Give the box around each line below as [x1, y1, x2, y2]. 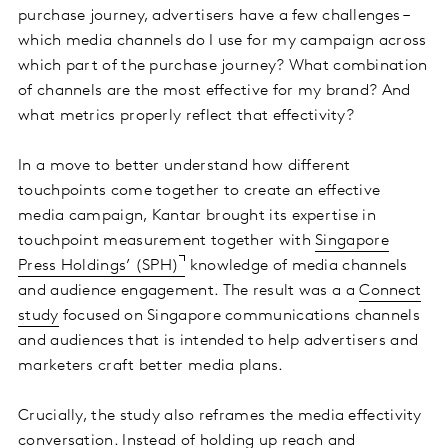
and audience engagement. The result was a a [18, 283, 360, 300]
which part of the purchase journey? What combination [18, 58, 428, 75]
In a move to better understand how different [18, 158, 351, 175]
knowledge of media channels [185, 258, 408, 275]
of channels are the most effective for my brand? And [18, 83, 411, 100]
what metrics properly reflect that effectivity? [18, 108, 355, 125]
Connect [359, 283, 422, 300]
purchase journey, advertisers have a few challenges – [18, 8, 408, 25]
